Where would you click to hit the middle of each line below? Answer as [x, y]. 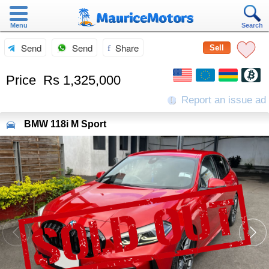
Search [252, 25]
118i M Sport [78, 124]
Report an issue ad [222, 100]
